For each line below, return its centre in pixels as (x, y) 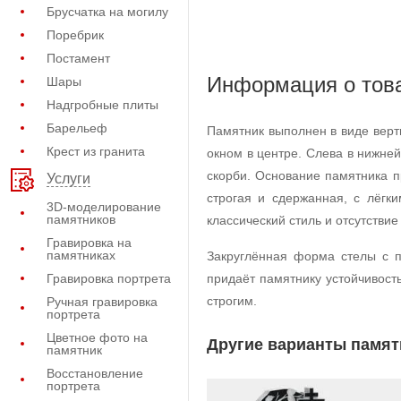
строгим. (232, 301)
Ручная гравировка (102, 302)
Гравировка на (89, 243)
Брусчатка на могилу (107, 12)
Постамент (78, 58)
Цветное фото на (97, 337)
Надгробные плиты (102, 105)
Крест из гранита (96, 151)
